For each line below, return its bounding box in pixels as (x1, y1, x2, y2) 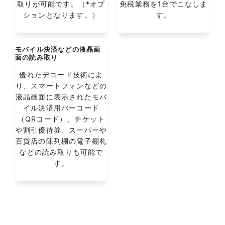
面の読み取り (15, 53, 58, 61)
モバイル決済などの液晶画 (15, 45, 101, 53)
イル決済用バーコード (23, 103, 99, 112)
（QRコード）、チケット (17, 115, 105, 123)
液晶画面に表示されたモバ (15, 92, 107, 101)
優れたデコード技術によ (19, 70, 103, 79)
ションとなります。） (23, 11, 99, 19)
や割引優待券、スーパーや (15, 126, 107, 134)
